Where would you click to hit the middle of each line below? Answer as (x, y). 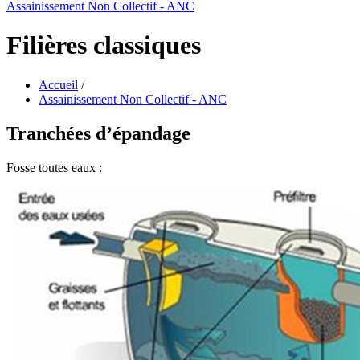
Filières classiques (104, 45)
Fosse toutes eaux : (54, 167)
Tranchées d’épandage (98, 133)
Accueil (58, 84)
